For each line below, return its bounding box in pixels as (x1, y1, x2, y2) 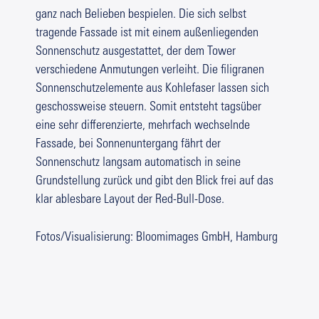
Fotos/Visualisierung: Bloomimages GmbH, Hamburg (36, 231, 278, 245)
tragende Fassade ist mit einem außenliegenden (36, 27, 258, 41)
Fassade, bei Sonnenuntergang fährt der (36, 138, 221, 152)
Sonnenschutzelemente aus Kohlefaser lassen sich (36, 83, 269, 96)
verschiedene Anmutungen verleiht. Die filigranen (36, 64, 264, 78)
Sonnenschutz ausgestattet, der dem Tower (36, 46, 236, 59)
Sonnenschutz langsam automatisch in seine (36, 157, 241, 170)
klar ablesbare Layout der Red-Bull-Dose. (36, 194, 224, 207)
